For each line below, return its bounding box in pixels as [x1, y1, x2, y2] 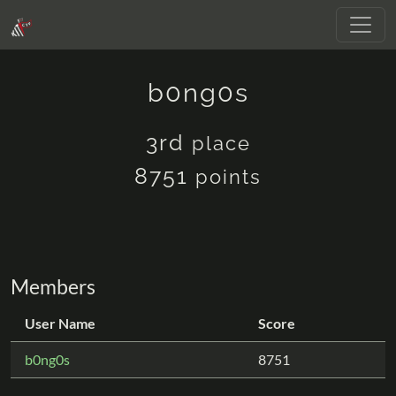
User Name [25, 315, 95, 331]
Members [11, 274, 95, 299]
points [195, 165, 262, 188]
